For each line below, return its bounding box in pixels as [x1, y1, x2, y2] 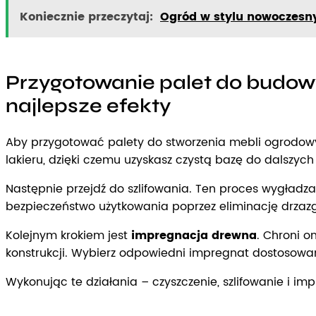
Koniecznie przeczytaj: [20, 8, 153, 27]
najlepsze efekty [6, 94, 171, 119]
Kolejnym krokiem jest [6, 226, 131, 245]
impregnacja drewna [131, 226, 257, 245]
